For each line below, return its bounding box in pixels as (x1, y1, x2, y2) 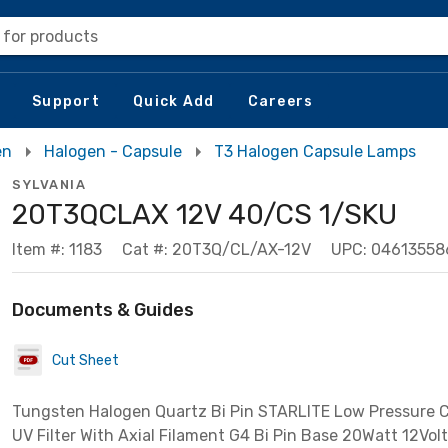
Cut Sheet (52, 351, 119, 369)
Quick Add (133, 92, 215, 110)
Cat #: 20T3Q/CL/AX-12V (122, 240, 311, 259)
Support (32, 92, 100, 110)
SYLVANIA (12, 177, 86, 192)
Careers (247, 92, 314, 110)
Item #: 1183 (12, 240, 102, 259)
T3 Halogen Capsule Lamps (214, 142, 416, 161)
